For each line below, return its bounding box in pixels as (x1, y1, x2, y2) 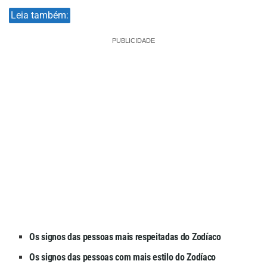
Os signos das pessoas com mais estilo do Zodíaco (29, 251, 216, 263)
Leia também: (11, 9, 69, 21)
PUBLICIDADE (112, 36, 155, 44)
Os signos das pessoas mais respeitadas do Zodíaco (29, 231, 221, 243)
